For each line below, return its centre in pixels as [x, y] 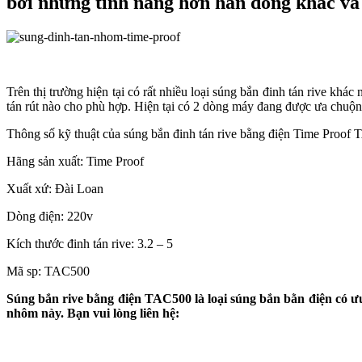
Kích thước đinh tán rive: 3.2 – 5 [90, 243]
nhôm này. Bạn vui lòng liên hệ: [95, 313]
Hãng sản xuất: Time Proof [75, 161]
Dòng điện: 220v [50, 216]
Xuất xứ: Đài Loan [55, 188]
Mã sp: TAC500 [48, 271]
